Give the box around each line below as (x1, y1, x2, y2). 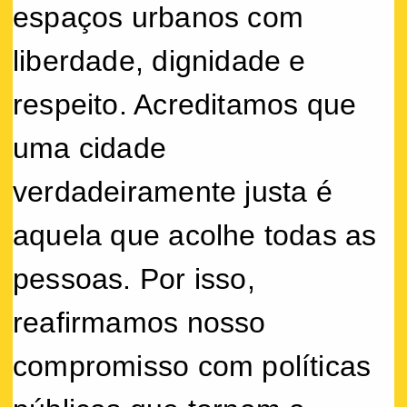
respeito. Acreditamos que (13, 87, 357, 121)
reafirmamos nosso (13, 305, 266, 339)
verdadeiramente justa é (13, 174, 333, 208)
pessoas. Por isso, (13, 262, 255, 295)
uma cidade (13, 131, 167, 164)
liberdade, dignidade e (13, 44, 306, 77)
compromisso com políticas (13, 349, 372, 382)
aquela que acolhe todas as (13, 218, 377, 252)
